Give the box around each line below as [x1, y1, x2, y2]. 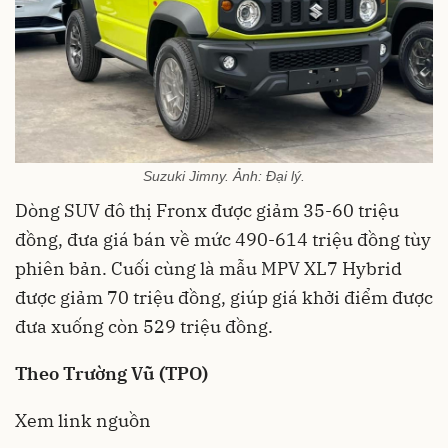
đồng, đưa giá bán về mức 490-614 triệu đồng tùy [15, 228, 431, 252]
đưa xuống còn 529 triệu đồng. [15, 315, 273, 339]
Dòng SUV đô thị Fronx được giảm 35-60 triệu [15, 199, 399, 223]
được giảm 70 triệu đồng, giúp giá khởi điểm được [15, 286, 433, 310]
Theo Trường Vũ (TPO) [15, 362, 208, 386]
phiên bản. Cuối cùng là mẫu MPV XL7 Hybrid [15, 257, 402, 281]
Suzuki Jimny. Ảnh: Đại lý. [143, 168, 305, 185]
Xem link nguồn [15, 409, 151, 433]
